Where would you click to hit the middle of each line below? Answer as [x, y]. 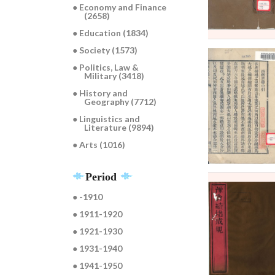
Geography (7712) [121, 102]
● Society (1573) [105, 50]
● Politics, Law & [106, 68]
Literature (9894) [119, 128]
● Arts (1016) [99, 145]
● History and [100, 93]
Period [102, 177]
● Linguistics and [107, 119]
